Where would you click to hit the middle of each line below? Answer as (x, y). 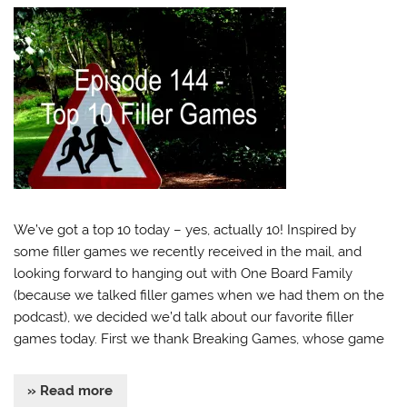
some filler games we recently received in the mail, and (188, 252)
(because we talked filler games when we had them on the (199, 296)
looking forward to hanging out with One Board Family (184, 274)
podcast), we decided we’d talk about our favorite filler (184, 318)
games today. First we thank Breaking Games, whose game (199, 339)
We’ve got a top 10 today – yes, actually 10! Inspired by (185, 230)
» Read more (70, 391)
